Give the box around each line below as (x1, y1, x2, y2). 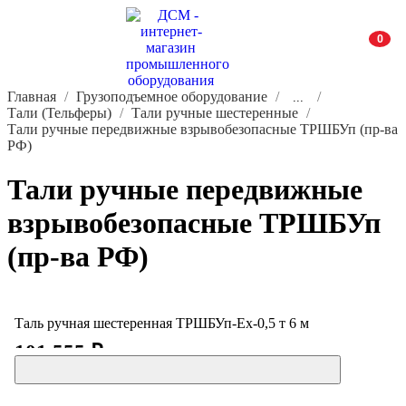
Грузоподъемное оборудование (76, 89, 267, 104)
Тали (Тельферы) (7, 105, 111, 121)
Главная (7, 89, 56, 104)
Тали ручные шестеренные (131, 105, 298, 121)
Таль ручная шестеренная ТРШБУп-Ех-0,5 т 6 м (14, 314, 309, 331)
